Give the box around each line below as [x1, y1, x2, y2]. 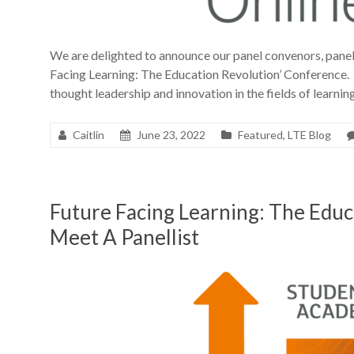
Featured [238, 128, 283, 141]
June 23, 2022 [137, 128, 205, 141]
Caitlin [73, 128, 104, 141]
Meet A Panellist [50, 224, 199, 250]
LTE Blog [288, 128, 331, 141]
